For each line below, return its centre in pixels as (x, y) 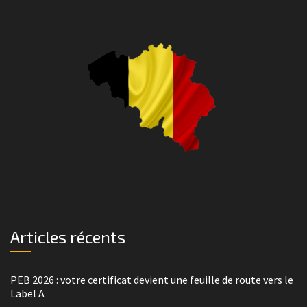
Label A (27, 294)
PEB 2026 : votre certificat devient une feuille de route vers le (152, 280)
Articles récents (68, 237)
